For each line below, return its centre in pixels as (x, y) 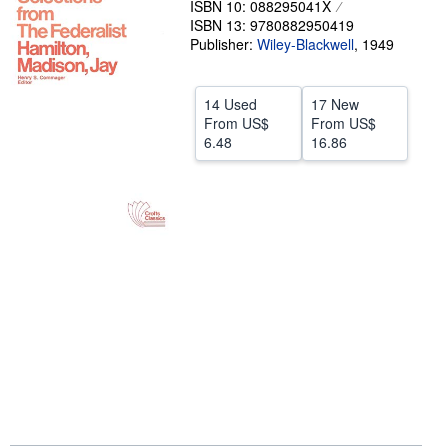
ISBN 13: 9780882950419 (272, 25)
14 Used (230, 104)
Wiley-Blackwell (305, 44)
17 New (334, 104)
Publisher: (223, 44)
